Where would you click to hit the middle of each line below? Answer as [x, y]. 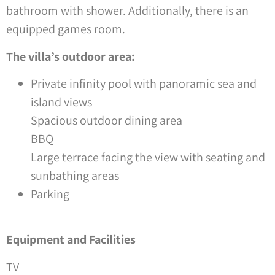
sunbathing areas [75, 175]
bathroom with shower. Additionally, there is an [127, 11]
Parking [50, 194]
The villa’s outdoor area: [71, 56]
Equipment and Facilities [71, 240]
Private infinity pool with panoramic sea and [144, 83]
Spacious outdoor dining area [107, 120]
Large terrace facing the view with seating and [148, 157]
